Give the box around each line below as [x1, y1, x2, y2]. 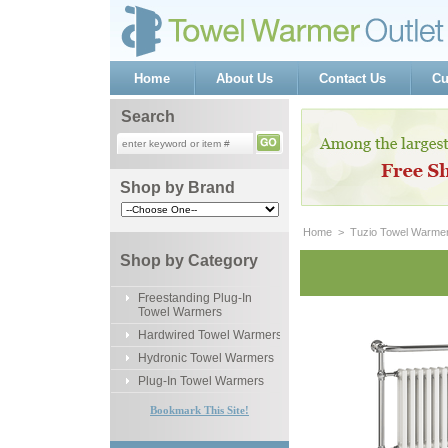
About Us [216, 71, 273, 86]
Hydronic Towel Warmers [138, 351, 274, 365]
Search [120, 108, 175, 125]
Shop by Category [120, 252, 258, 269]
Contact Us [319, 71, 386, 86]
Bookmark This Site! [150, 404, 249, 416]
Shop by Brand [120, 179, 235, 196]
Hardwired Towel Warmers [138, 328, 282, 342]
